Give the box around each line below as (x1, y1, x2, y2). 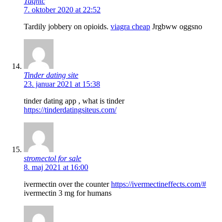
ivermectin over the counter (24, 179, 111, 188)
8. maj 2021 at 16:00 (24, 163, 88, 171)
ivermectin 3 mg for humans (24, 188, 111, 197)
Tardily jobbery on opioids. (24, 22, 111, 31)
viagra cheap (111, 22, 150, 31)
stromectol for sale (24, 154, 81, 163)
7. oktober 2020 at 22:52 (24, 5, 101, 14)
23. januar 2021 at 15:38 (24, 79, 100, 88)
